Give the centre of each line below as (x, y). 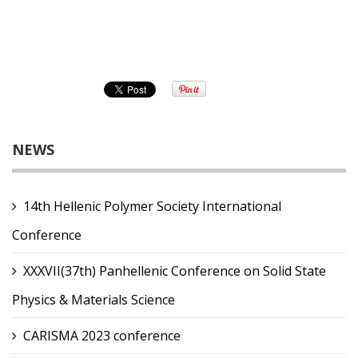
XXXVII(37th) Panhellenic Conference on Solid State (175, 271)
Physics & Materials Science (93, 300)
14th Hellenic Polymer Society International (152, 206)
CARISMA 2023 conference (102, 336)
